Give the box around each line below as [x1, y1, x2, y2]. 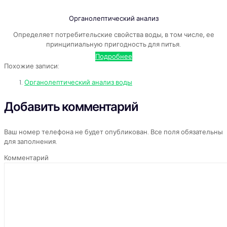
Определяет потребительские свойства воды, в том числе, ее [13, 30, 214, 40]
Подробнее [95, 52, 132, 62]
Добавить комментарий [4, 98, 138, 116]
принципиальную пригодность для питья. [46, 40, 181, 50]
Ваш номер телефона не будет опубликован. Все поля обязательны [4, 127, 223, 137]
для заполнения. [4, 137, 57, 147]
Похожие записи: [4, 61, 59, 71]
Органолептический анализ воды [24, 78, 132, 88]
